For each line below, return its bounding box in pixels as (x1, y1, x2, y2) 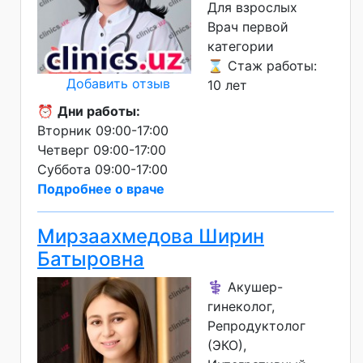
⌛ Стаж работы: (207, 58, 317, 75)
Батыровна (37, 247, 144, 271)
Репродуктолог (207, 318, 305, 335)
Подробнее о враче (37, 181, 164, 198)
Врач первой (207, 19, 288, 36)
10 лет (207, 77, 247, 94)
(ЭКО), (207, 337, 246, 354)
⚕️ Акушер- (207, 279, 283, 296)
